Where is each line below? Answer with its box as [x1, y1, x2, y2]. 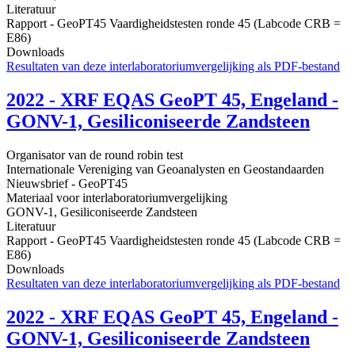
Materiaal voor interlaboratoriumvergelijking [6, 191, 227, 205]
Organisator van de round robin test [6, 148, 183, 162]
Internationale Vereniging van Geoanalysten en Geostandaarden [6, 162, 324, 177]
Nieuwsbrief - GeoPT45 [6, 177, 128, 191]
